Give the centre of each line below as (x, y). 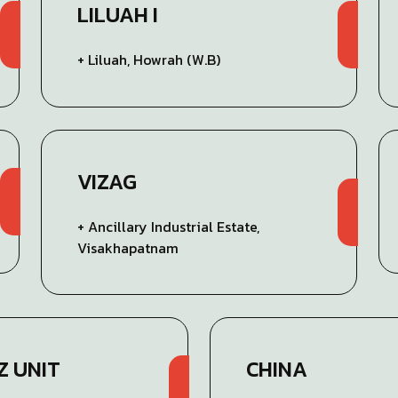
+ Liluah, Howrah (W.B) (149, 60)
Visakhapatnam (128, 247)
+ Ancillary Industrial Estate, (169, 226)
